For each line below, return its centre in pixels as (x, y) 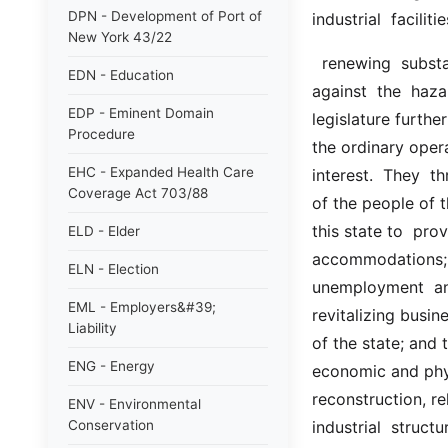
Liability (92, 328)
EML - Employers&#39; (142, 307)
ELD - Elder (104, 231)
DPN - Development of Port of (165, 16)
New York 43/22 (120, 37)
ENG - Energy (111, 366)
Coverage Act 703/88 (138, 193)
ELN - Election (113, 269)
